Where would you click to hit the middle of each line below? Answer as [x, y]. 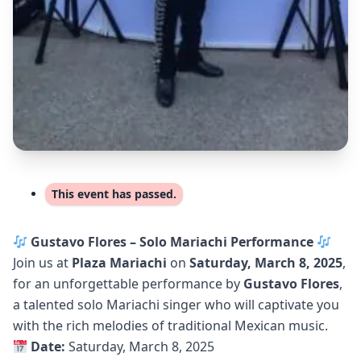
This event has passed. [114, 194]
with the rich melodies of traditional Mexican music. [170, 326]
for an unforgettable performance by [128, 284]
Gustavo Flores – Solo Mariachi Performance [172, 242]
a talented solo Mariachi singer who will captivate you [176, 305]
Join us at [42, 263]
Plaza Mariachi [119, 263]
